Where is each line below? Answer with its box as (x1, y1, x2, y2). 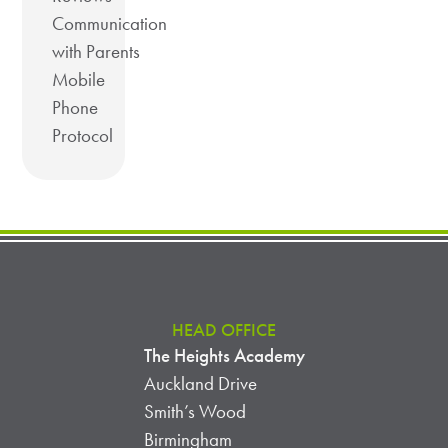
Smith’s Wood (143, 399, 246, 425)
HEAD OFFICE (172, 318, 276, 342)
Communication (52, 11, 168, 37)
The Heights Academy (143, 343, 305, 369)
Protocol (52, 123, 114, 149)
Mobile (52, 67, 106, 93)
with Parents (52, 39, 141, 65)
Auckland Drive (143, 371, 257, 397)
